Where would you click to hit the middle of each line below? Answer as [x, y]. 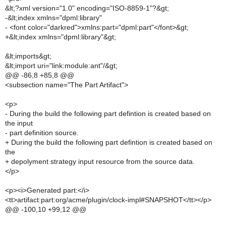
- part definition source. [42, 133]
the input [19, 123]
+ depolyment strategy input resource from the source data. [100, 161]
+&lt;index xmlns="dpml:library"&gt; [61, 37]
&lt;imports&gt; [28, 56]
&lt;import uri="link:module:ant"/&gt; [61, 66]
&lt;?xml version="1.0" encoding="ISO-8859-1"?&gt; [87, 8]
